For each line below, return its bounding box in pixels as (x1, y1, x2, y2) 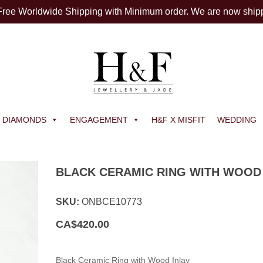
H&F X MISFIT (151, 114, 205, 124)
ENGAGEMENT (70, 114, 128, 124)
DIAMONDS (2, 114, 46, 124)
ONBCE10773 (82, 197, 143, 207)
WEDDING (217, 114, 257, 124)
